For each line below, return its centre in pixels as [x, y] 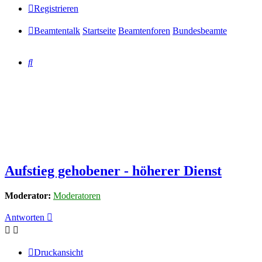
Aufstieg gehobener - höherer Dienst [113, 171]
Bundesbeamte [200, 31]
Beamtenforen [144, 31]
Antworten [25, 218]
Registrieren [56, 9]
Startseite [99, 31]
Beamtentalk [57, 31]
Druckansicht [58, 253]
